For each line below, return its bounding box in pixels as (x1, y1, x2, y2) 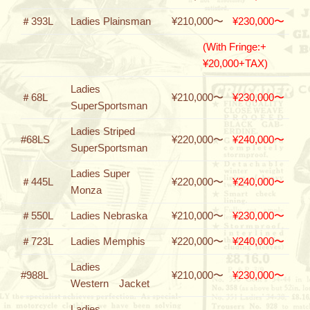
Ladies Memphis (71, 235, 145, 247)
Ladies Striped (71, 125, 135, 137)
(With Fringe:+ (203, 41, 266, 53)
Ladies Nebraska (71, 210, 147, 221)
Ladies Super (71, 167, 130, 179)
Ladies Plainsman (71, 15, 151, 27)
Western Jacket (71, 277, 149, 289)
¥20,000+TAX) (203, 57, 268, 69)
